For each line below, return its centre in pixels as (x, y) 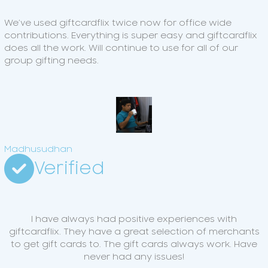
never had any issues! (134, 257)
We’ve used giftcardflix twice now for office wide (118, 23)
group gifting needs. (51, 61)
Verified (69, 169)
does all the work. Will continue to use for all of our (121, 48)
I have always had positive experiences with (134, 220)
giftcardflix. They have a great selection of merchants (134, 232)
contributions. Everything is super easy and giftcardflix (131, 36)
